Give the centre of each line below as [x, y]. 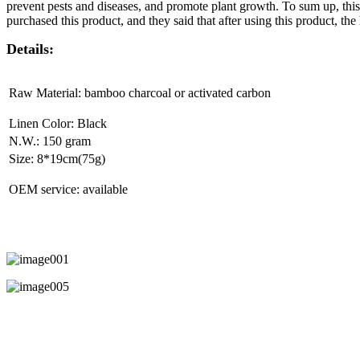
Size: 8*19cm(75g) [57, 158]
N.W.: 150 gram [50, 141]
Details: [30, 49]
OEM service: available [68, 189]
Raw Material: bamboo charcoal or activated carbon [140, 92]
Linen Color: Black [58, 123]
